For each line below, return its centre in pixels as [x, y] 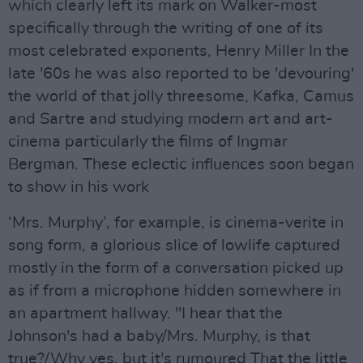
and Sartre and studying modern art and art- [171, 119]
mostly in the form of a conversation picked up [176, 268]
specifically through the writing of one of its [166, 28]
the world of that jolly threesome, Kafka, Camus [181, 96]
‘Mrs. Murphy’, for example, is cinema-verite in [176, 223]
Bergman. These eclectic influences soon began [181, 164]
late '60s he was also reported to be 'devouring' [181, 74]
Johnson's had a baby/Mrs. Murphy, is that [159, 336]
